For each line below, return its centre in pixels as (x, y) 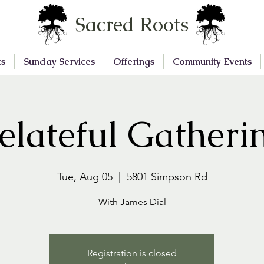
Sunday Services (59, 62)
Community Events (212, 62)
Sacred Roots (132, 24)
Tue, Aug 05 (85, 177)
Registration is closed (132, 253)
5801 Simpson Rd (167, 177)
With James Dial (132, 202)
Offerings (133, 62)
